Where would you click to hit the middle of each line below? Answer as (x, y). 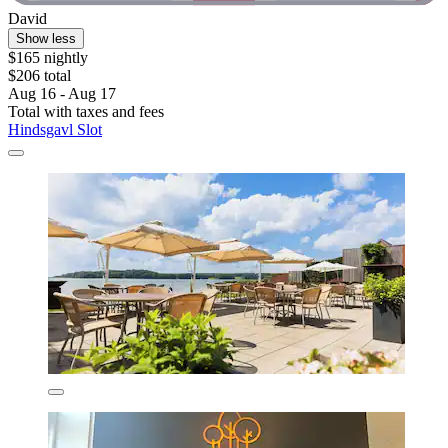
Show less (46, 38)
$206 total (39, 75)
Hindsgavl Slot (55, 129)
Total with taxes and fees (86, 111)
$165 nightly (48, 57)
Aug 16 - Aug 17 (62, 93)
